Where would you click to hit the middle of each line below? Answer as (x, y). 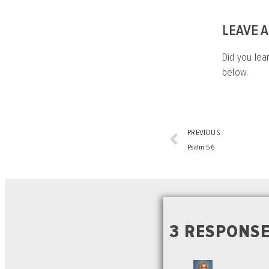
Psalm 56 (201, 147)
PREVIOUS (204, 132)
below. (235, 72)
